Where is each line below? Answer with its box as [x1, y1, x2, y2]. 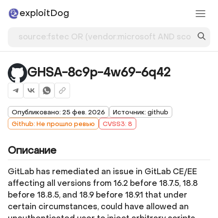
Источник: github [113, 108, 168, 116]
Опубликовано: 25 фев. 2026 [12, 108, 105, 116]
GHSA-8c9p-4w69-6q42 [27, 65, 170, 80]
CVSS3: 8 [103, 119, 132, 128]
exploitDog [19, 8, 69, 19]
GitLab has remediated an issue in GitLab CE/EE [8, 166, 197, 177]
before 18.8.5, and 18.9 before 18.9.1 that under [8, 190, 187, 200]
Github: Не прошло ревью [12, 119, 95, 128]
